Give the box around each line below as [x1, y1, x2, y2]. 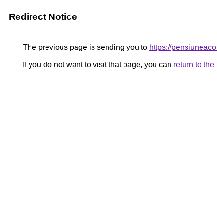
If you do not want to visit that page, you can [21, 61, 173, 69]
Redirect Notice [9, 12, 77, 22]
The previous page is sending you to [21, 43, 149, 51]
